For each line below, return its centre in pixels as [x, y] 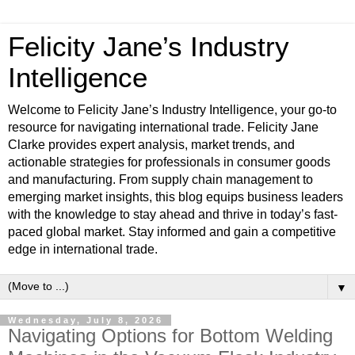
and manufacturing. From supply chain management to [160, 179]
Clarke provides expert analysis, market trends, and [151, 145]
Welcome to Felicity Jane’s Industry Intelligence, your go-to [172, 110]
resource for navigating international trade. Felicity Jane [163, 127]
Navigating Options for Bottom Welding [170, 336]
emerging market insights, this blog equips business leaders [176, 197]
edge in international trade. [83, 249]
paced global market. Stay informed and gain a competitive [172, 232]
